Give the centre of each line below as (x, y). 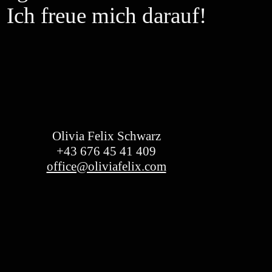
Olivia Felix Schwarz (106, 136)
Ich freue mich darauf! (106, 15)
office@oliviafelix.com (106, 166)
